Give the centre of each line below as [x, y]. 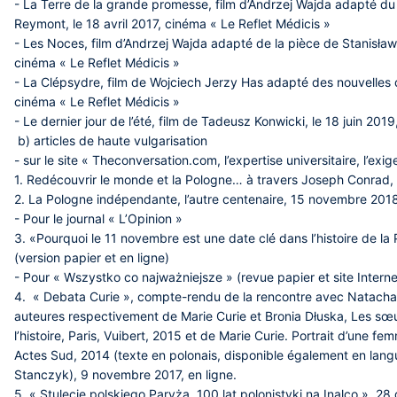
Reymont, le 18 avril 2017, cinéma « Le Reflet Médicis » [172, 23]
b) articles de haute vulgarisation [111, 140]
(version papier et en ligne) [92, 257]
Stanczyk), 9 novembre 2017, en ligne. [129, 374]
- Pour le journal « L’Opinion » [98, 218]
